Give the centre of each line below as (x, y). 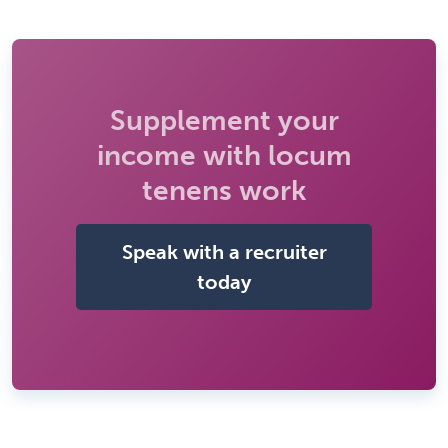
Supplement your (224, 121)
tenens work (224, 191)
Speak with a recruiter (224, 252)
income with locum (224, 156)
